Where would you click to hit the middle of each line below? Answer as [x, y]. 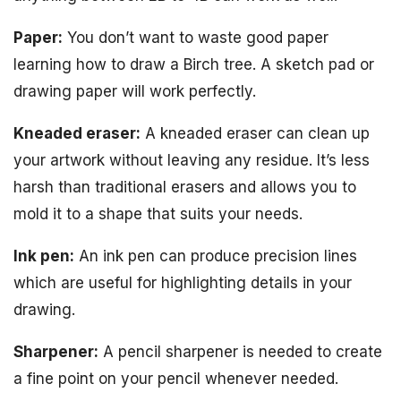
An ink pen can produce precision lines [216, 256]
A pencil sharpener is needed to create [240, 352]
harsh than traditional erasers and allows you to [185, 188]
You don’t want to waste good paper [196, 38]
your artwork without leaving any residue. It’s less [192, 161]
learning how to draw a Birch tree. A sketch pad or [194, 65]
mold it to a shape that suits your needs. [158, 214]
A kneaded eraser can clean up [255, 134]
